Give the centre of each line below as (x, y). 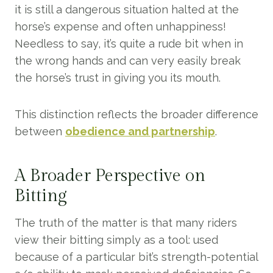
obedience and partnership (140, 131)
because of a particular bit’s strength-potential (136, 257)
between (40, 131)
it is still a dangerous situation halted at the (127, 9)
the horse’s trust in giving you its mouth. (118, 78)
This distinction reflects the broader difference (136, 114)
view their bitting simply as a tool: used (116, 240)
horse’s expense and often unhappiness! (120, 27)
